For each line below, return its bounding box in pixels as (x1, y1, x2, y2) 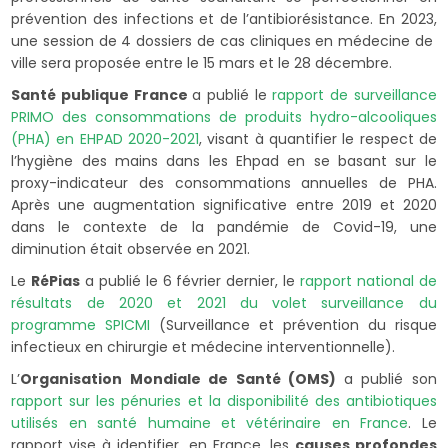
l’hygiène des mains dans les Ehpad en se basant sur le (11, 150, 437, 171)
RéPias (31, 270, 81, 291)
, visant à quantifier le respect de (199, 128, 437, 149)
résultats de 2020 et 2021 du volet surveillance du (11, 292, 437, 313)
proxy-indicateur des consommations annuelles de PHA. (11, 172, 437, 193)
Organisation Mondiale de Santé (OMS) (20, 368, 344, 389)
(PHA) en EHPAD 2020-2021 (11, 128, 200, 149)
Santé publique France (11, 84, 193, 105)
